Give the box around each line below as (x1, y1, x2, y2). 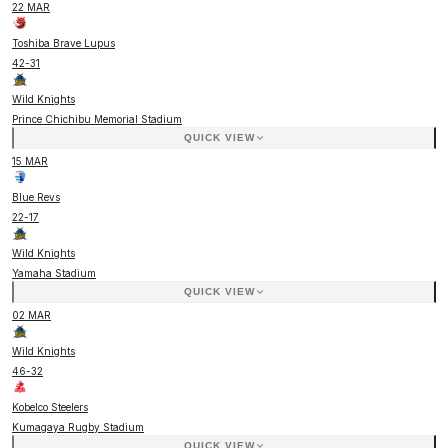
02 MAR (12, 308, 51, 321)
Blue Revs (12, 190, 60, 203)
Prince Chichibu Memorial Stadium (12, 112, 182, 125)
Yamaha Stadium (12, 266, 96, 279)
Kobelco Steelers (12, 400, 88, 413)
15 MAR (12, 154, 48, 167)
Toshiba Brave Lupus (12, 36, 115, 49)
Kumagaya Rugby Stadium (12, 420, 144, 433)
